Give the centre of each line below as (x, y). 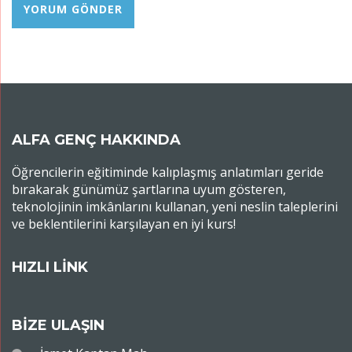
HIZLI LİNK (50, 267)
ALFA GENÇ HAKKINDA (96, 139)
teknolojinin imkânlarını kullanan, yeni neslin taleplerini (175, 206)
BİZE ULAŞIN (58, 325)
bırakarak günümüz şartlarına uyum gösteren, (149, 189)
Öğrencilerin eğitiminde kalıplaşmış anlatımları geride (168, 172)
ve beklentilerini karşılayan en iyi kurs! (124, 224)
